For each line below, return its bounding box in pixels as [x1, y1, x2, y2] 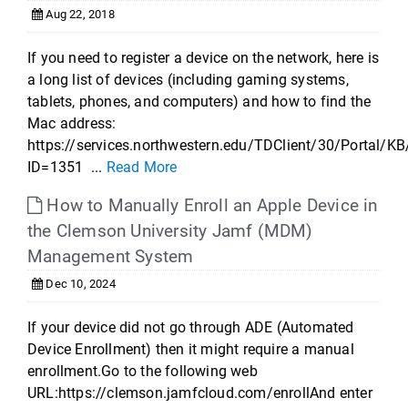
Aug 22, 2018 [43, 7, 115, 21]
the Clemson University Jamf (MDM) [27, 220, 313, 241]
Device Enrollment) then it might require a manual [27, 341, 354, 358]
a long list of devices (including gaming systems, [27, 71, 349, 88]
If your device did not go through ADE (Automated [27, 319, 354, 336]
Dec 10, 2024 [43, 277, 116, 291]
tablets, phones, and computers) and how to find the [27, 93, 372, 110]
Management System [27, 246, 194, 267]
